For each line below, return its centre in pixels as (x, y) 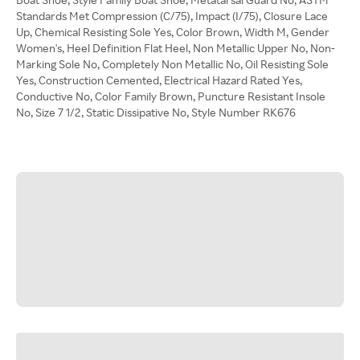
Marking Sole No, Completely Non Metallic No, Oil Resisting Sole (172, 64)
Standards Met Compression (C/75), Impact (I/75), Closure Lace (172, 16)
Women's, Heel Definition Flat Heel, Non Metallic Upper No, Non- (176, 48)
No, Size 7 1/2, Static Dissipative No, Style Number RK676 (156, 112)
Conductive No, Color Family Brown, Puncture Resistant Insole (171, 96)
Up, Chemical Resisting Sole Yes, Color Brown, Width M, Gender (173, 32)
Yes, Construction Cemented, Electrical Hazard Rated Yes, (159, 80)
